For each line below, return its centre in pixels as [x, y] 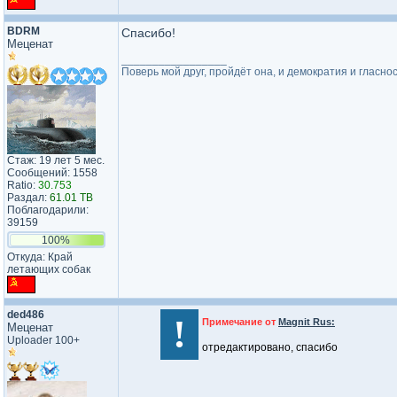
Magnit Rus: [307, 322]
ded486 [26, 315]
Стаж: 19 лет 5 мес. [56, 160]
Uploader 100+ [43, 340]
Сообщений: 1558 [52, 173]
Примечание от [240, 322]
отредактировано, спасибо [270, 347]
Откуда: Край [40, 257]
